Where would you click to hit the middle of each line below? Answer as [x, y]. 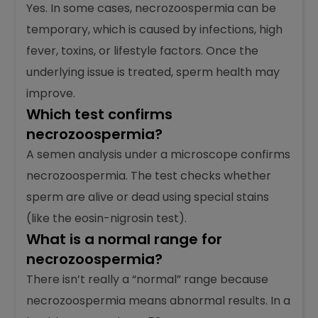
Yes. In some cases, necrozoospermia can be [152, 67]
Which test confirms [100, 173]
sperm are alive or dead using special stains [148, 256]
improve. [51, 152]
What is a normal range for [125, 298]
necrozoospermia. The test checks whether [149, 234]
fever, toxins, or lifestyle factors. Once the [143, 109]
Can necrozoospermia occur [130, 27]
